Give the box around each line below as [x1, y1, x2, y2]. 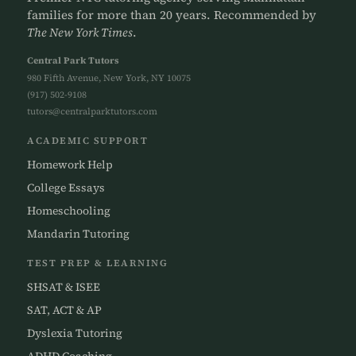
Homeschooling [27, 203, 110, 219]
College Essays [27, 180, 105, 196]
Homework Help [27, 157, 113, 173]
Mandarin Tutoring [27, 226, 130, 242]
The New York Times [27, 24, 133, 41]
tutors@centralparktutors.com [27, 105, 157, 118]
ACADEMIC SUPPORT [27, 134, 148, 148]
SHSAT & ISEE [27, 279, 100, 296]
